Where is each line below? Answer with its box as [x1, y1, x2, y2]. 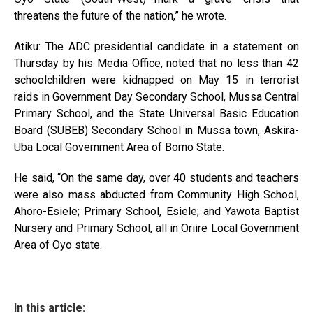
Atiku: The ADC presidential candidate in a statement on [14, 40, 299, 54]
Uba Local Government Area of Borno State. [14, 140, 224, 154]
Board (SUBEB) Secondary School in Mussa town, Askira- [14, 124, 299, 138]
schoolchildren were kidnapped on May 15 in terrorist [14, 73, 299, 87]
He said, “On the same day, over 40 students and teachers [14, 171, 299, 185]
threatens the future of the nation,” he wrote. [14, 9, 226, 23]
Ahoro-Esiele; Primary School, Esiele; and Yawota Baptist [14, 205, 299, 219]
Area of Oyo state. [14, 238, 102, 252]
